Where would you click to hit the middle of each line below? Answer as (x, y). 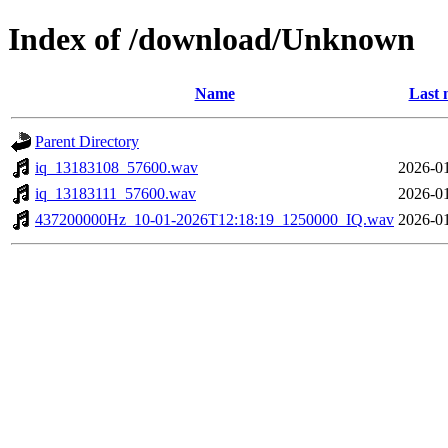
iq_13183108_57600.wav (116, 167)
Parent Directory (87, 141)
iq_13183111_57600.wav (115, 193)
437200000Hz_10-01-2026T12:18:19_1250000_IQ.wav (214, 219)
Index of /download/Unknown (211, 39)
